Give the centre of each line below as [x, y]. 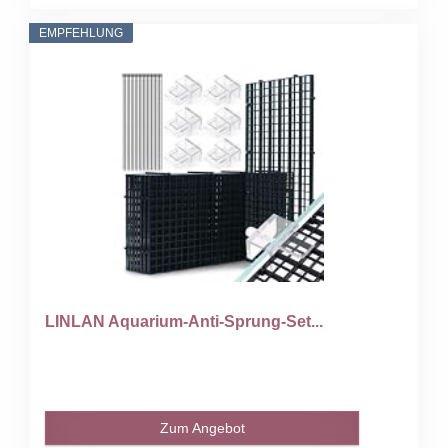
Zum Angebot [202, 427]
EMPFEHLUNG [81, 32]
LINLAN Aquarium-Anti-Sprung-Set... [184, 321]
